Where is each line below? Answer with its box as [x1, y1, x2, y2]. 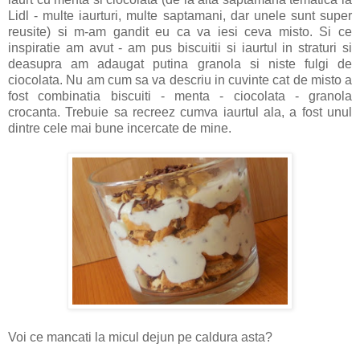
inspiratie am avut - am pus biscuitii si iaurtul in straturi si [8, 40, 352, 55]
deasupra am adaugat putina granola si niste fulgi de [8, 56, 352, 71]
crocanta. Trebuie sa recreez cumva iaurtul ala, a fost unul [8, 104, 352, 119]
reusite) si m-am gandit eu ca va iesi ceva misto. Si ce [8, 24, 352, 39]
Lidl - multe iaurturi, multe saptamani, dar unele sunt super [8, 8, 352, 22]
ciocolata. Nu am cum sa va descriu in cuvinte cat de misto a [8, 72, 352, 87]
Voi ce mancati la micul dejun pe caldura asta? [8, 329, 272, 344]
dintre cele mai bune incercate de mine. [8, 121, 231, 135]
